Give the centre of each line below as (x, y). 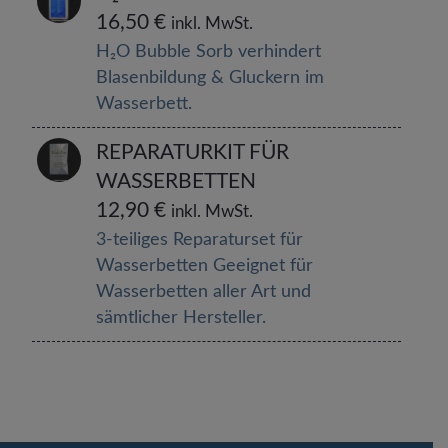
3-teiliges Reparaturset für (200, 240)
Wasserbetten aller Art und (204, 292)
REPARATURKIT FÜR (193, 153)
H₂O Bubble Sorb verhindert (209, 52)
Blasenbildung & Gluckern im (210, 78)
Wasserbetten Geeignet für (205, 266)
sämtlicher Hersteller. (181, 318)
